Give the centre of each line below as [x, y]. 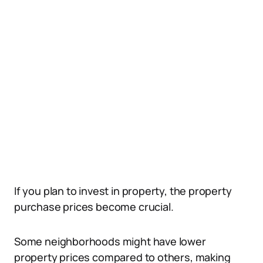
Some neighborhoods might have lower [110, 241]
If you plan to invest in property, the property [123, 191]
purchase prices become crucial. [94, 207]
